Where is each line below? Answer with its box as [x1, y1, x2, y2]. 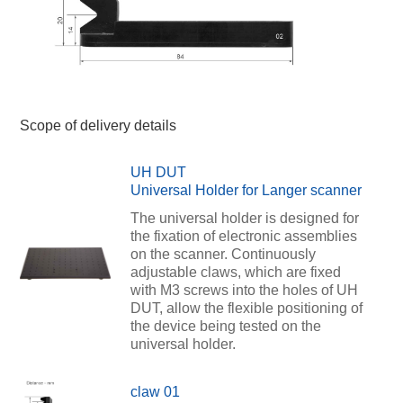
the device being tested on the [130, 318, 321, 335]
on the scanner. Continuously [130, 246, 316, 263]
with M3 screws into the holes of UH [130, 282, 358, 299]
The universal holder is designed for [130, 210, 359, 227]
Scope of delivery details [19, 117, 176, 133]
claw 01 [130, 383, 180, 399]
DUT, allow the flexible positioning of [130, 300, 363, 317]
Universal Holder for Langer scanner [130, 183, 362, 199]
